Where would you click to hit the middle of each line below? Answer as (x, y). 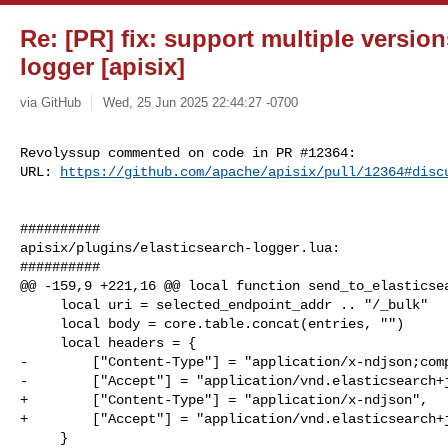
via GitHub (50, 102)
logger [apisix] (102, 66)
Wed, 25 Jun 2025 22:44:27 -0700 (200, 102)
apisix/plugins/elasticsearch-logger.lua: (180, 247)
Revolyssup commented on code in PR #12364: (188, 152)
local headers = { (40, 342)
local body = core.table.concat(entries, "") (40, 323)
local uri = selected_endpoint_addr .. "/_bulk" (40, 304)
